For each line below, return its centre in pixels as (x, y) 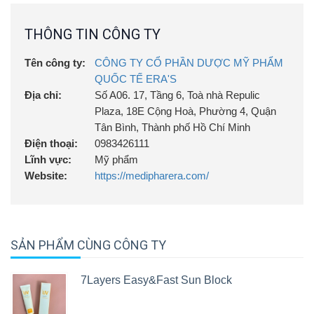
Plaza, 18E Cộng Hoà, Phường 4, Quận (185, 111)
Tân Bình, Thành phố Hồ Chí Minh (172, 127)
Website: (46, 176)
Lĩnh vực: (48, 159)
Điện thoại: (51, 143)
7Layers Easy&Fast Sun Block (156, 280)
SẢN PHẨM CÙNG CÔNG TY (88, 245)
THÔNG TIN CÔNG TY (93, 34)
